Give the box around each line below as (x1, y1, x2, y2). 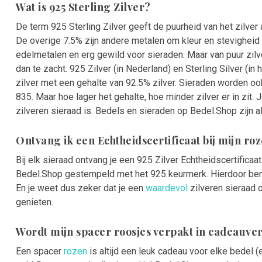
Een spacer (16, 246, 64, 257)
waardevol (146, 182, 188, 194)
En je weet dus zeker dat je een (16, 182, 146, 194)
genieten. (16, 196, 53, 208)
